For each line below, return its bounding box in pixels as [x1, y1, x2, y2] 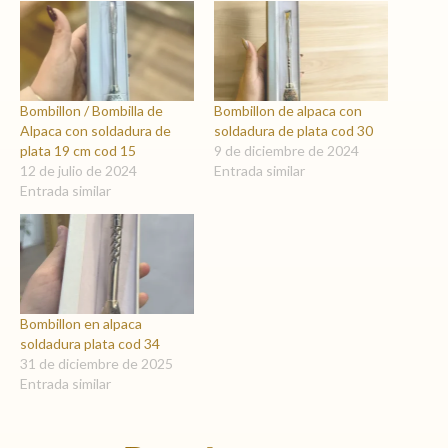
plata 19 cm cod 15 [20, 141, 136, 159]
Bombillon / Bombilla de [20, 101, 163, 119]
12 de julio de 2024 [20, 161, 137, 179]
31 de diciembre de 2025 [20, 354, 173, 372]
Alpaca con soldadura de [20, 121, 171, 139]
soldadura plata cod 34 [20, 334, 160, 352]
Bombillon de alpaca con [214, 101, 362, 119]
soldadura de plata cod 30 [214, 121, 373, 139]
